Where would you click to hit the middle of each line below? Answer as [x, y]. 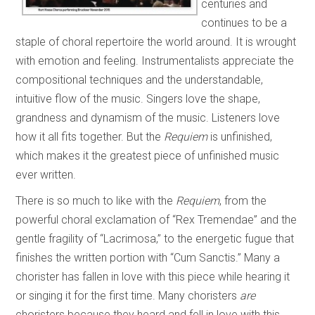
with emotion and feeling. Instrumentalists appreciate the [155, 60]
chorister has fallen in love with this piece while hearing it [153, 276]
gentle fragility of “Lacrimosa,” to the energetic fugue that [155, 238]
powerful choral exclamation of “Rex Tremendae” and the [156, 219]
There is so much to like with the [96, 200]
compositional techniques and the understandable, [140, 79]
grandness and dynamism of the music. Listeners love [148, 117]
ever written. [46, 174]
